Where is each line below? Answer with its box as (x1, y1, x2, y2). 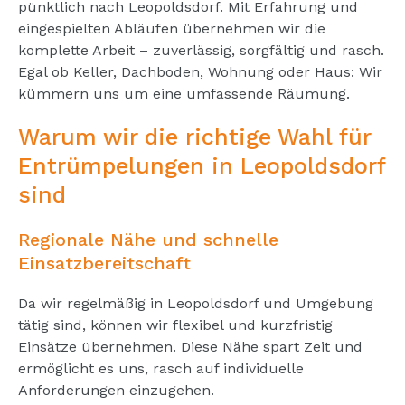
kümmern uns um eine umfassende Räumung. (18, 84, 350, 102)
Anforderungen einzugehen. (18, 381, 214, 399)
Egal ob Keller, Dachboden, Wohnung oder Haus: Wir (18, 62, 382, 80)
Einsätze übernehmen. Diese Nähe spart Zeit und (18, 337, 363, 355)
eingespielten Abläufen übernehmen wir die (18, 19, 325, 37)
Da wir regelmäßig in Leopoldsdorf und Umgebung (18, 294, 373, 312)
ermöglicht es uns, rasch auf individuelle (18, 359, 304, 377)
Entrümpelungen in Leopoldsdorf (18, 152, 385, 179)
